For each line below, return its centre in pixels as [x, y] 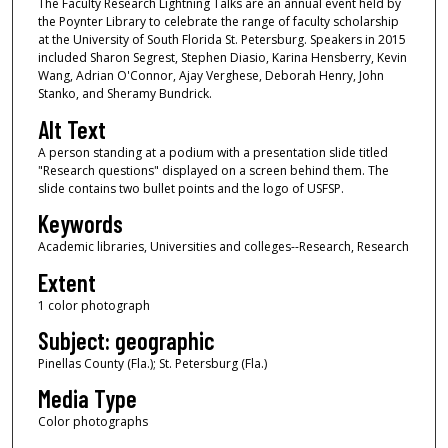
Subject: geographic [125, 341]
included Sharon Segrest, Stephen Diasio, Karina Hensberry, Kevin [222, 58]
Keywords [80, 224]
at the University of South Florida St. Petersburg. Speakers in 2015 [221, 40]
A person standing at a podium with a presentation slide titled [212, 152]
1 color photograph [93, 305]
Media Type [87, 399]
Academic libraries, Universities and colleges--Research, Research [223, 247]
